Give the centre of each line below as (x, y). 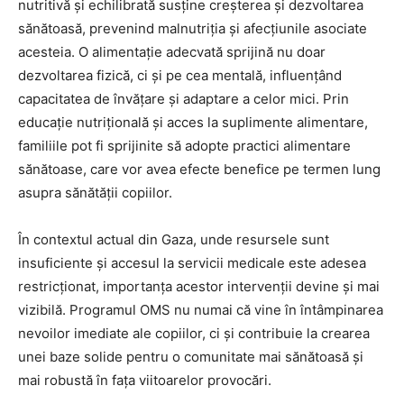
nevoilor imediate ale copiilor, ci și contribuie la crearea (194, 334)
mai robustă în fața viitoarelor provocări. (145, 381)
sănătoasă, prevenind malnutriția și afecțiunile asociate (193, 29)
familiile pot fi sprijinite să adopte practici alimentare (184, 146)
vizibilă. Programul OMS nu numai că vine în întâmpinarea (201, 310)
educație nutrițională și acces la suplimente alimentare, (193, 123)
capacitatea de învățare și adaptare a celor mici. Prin (184, 99)
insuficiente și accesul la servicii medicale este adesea (192, 263)
